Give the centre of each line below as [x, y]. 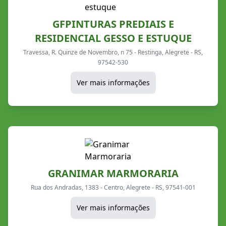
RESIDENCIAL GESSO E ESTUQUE [113, 38]
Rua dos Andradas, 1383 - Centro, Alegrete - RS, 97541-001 [113, 187]
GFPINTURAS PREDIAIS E [113, 24]
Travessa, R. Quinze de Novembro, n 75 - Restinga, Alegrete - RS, [113, 52]
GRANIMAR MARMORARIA [113, 173]
